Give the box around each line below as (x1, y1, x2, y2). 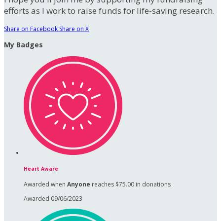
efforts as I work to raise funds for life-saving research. (4, 5, 215, 17)
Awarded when (24, 180, 67, 189)
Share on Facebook (4, 25, 58, 34)
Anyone (67, 180, 90, 189)
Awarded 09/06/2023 (24, 194, 82, 203)
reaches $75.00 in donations (90, 180, 171, 189)
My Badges (4, 40, 43, 50)
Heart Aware (24, 165, 58, 172)
